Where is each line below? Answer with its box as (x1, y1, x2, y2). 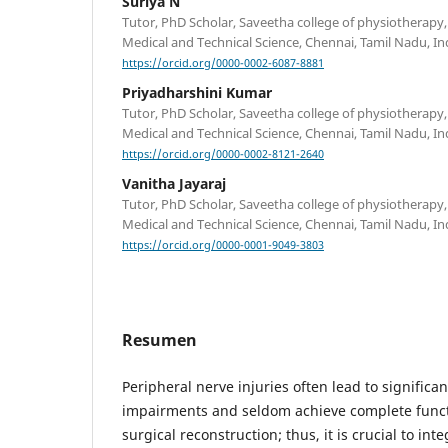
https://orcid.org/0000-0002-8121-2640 (122, 147, 324, 162)
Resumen (122, 329, 197, 352)
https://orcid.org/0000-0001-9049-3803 (122, 238, 324, 253)
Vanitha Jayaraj (122, 174, 226, 194)
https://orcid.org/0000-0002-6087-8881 (122, 55, 324, 70)
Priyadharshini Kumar (122, 82, 272, 102)
